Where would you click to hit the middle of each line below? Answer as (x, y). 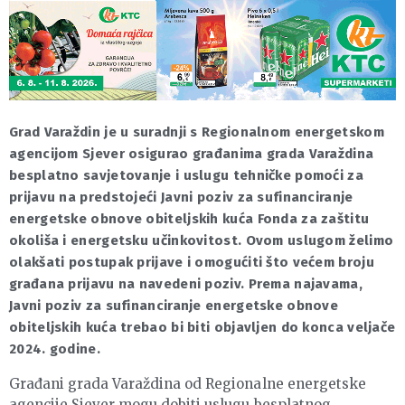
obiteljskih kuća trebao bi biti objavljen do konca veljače (202, 327)
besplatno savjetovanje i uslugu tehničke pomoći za (187, 175)
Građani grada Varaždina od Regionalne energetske (188, 383)
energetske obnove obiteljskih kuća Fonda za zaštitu (189, 218)
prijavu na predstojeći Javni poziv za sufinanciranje (181, 197)
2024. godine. (55, 348)
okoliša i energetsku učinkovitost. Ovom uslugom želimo (202, 240)
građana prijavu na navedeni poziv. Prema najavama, (186, 283)
